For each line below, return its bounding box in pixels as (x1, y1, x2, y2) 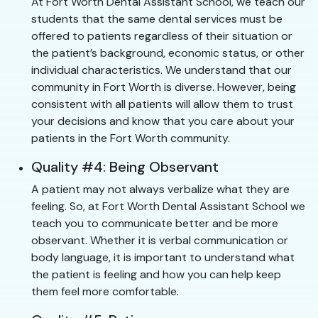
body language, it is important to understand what (31, 250, 295, 265)
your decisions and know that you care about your (31, 114, 295, 129)
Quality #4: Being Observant (31, 158, 219, 177)
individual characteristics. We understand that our (31, 62, 292, 78)
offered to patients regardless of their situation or (31, 28, 292, 44)
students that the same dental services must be (31, 11, 283, 27)
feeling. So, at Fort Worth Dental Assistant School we (31, 199, 305, 214)
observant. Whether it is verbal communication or (31, 233, 288, 248)
